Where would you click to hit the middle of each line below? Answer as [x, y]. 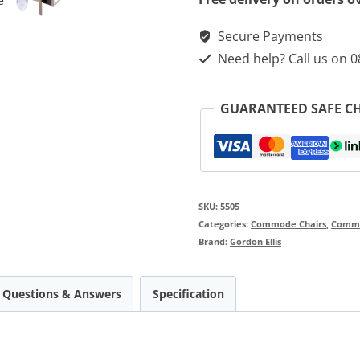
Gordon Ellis [256, 242]
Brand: [215, 242]
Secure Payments [269, 37]
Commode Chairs [289, 224]
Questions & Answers [61, 294]
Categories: [225, 224]
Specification [188, 294]
